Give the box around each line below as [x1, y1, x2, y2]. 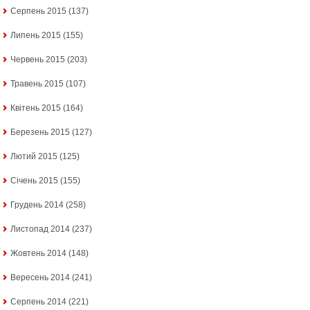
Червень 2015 [10, 55, 65, 65]
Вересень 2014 [10, 273, 70, 283]
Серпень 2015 [10, 6, 66, 17]
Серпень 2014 [10, 297, 66, 307]
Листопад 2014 [10, 224, 70, 235]
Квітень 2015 [10, 103, 61, 113]
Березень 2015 [10, 127, 70, 138]
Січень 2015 [10, 176, 58, 186]
